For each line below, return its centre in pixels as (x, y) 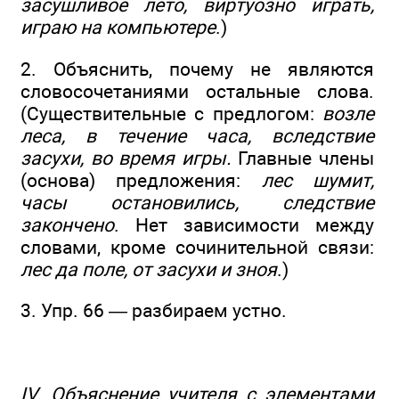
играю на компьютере (118, 28)
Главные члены (303, 158)
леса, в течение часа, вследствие (197, 135)
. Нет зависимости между (244, 224)
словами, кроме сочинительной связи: (197, 247)
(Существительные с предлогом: (171, 113)
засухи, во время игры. (126, 158)
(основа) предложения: (141, 180)
